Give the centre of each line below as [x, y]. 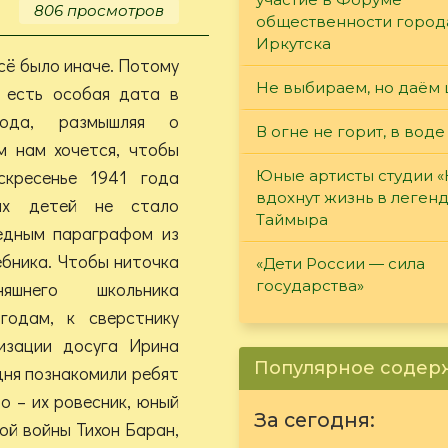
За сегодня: [314, 419]
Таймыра [292, 219]
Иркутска [293, 43]
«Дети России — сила [340, 263]
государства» [310, 285]
